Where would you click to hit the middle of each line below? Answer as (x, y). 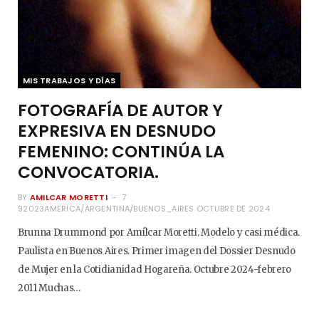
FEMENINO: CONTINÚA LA (121, 151)
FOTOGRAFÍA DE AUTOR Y (120, 110)
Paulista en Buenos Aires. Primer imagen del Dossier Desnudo (157, 251)
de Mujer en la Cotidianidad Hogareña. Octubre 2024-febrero (155, 269)
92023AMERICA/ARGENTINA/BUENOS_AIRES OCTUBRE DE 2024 (144, 208)
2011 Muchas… (49, 288)
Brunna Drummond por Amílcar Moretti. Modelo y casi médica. (159, 232)
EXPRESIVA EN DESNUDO (117, 131)
